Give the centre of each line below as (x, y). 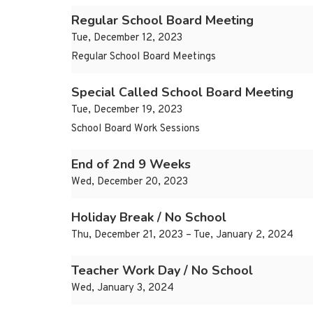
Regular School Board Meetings (144, 57)
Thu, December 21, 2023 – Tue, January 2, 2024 (182, 235)
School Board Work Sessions (136, 129)
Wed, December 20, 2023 (130, 182)
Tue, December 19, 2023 (127, 110)
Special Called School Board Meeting (182, 93)
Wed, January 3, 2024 (123, 289)
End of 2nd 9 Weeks (131, 165)
